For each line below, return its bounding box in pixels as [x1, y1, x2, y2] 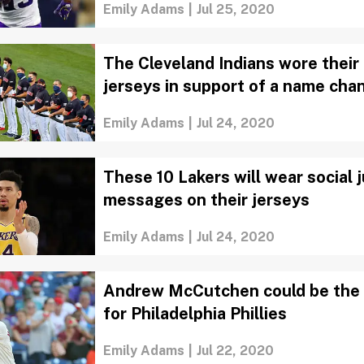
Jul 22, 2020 [197, 342, 275, 358]
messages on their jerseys [103, 189, 310, 210]
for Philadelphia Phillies [103, 303, 288, 323]
